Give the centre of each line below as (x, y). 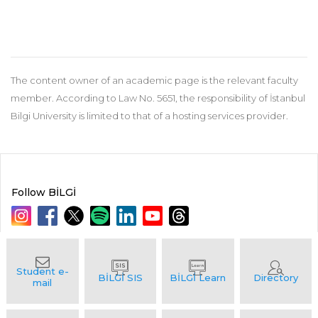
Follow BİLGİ (44, 192)
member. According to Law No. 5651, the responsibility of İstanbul (158, 98)
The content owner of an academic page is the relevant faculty (154, 80)
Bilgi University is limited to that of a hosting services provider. (149, 116)
